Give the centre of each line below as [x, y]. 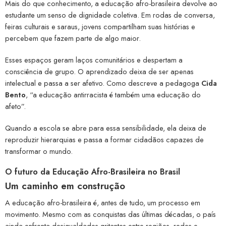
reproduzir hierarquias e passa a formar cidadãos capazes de [104, 140]
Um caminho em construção [65, 186]
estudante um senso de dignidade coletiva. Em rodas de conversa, [110, 15]
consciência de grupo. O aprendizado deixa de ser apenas [99, 72]
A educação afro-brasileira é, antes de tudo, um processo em [103, 202]
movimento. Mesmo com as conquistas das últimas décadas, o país [110, 214]
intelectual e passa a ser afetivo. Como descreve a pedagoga [103, 83]
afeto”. [15, 106]
